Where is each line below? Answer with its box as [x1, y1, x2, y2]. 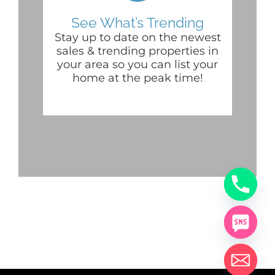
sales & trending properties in [56, 44, 219, 58]
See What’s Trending [71, 14, 204, 31]
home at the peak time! [72, 71, 203, 85]
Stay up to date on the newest [54, 31, 221, 45]
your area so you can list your [57, 58, 218, 72]
